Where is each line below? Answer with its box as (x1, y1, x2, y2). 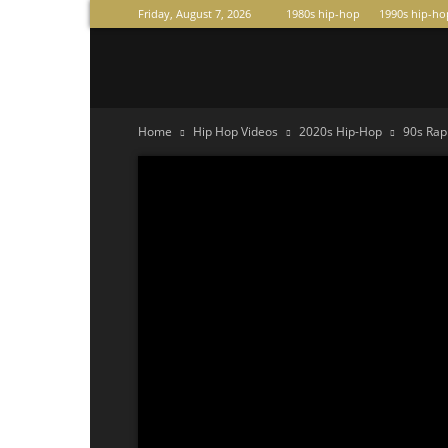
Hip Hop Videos (193, 123, 278, 140)
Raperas (137, 57, 192, 76)
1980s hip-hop (286, 6, 360, 21)
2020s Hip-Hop (299, 123, 382, 140)
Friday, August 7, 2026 (138, 6, 251, 21)
